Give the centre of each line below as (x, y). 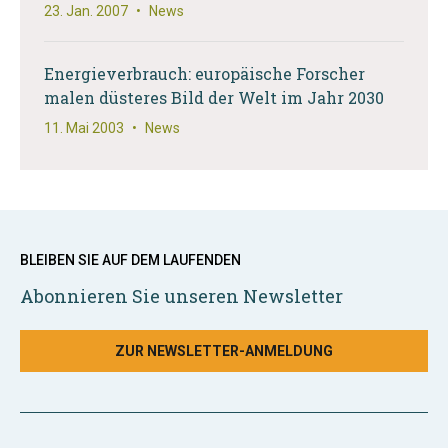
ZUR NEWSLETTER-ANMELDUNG (224, 351)
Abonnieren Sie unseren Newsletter (181, 296)
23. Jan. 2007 (86, 11)
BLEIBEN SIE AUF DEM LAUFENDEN (130, 260)
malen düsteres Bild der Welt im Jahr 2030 (214, 97)
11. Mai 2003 (84, 128)
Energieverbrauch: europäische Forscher (204, 73)
